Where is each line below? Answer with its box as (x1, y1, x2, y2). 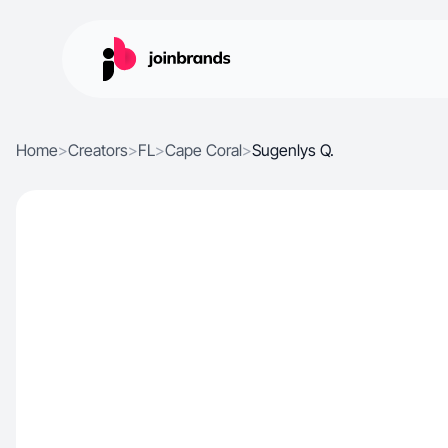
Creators (68, 140, 128, 160)
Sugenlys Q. (252, 140, 334, 160)
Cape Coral (165, 140, 242, 160)
